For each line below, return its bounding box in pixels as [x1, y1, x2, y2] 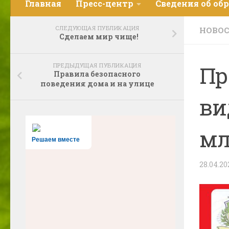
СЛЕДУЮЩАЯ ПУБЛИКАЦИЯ [55, 24, 140, 32]
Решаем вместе [32, 136, 80, 143]
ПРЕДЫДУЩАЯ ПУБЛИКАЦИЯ [53, 61, 142, 69]
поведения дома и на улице [40, 78, 154, 88]
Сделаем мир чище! [56, 32, 139, 41]
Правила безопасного [54, 68, 141, 79]
